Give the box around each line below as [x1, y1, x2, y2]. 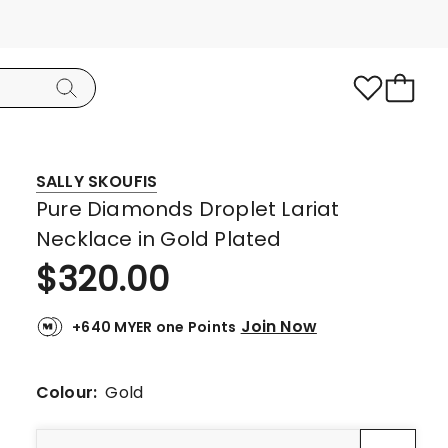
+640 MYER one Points [72, 317, 237, 337]
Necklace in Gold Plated [36, 225, 282, 253]
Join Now [240, 314, 317, 338]
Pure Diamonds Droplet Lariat [36, 195, 340, 223]
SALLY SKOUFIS [36, 170, 158, 193]
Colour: [36, 381, 106, 404]
